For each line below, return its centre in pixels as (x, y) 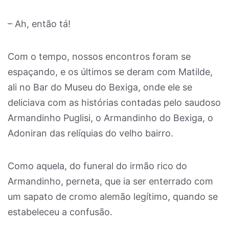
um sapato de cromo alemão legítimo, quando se (113, 197)
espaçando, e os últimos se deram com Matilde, (110, 72)
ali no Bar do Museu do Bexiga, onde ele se (100, 87)
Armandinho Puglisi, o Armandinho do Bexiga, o (110, 118)
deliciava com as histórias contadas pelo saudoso (114, 102)
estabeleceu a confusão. (60, 212)
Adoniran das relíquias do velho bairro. (90, 133)
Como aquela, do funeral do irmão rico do (97, 166)
